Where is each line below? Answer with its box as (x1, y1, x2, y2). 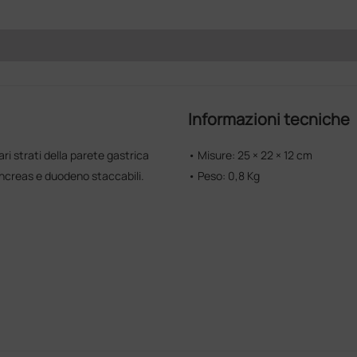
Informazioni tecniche (187, 108, 350, 130)
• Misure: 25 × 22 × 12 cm (187, 147, 312, 163)
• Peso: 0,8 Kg (187, 168, 260, 183)
